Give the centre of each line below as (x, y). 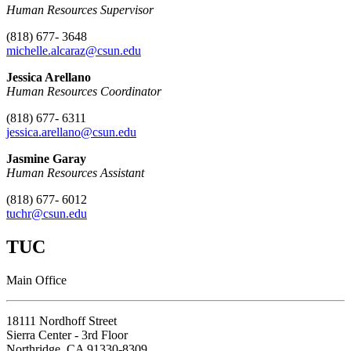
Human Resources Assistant (75, 173)
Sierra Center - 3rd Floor (67, 335)
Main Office (36, 280)
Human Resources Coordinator (84, 92)
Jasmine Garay (46, 159)
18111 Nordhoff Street (62, 321)
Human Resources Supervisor (80, 10)
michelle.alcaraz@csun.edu (74, 51)
